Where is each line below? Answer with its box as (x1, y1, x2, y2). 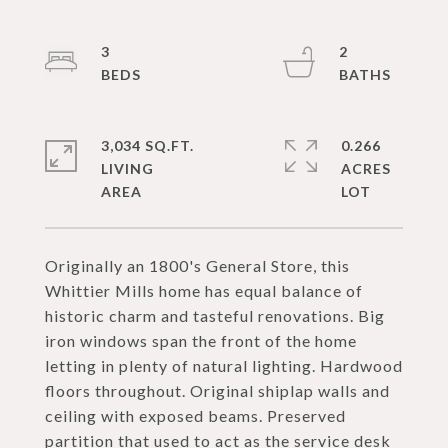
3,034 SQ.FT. (101, 137, 194, 154)
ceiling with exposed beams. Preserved (45, 406, 346, 425)
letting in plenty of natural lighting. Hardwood (45, 356, 403, 375)
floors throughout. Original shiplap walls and (45, 381, 390, 400)
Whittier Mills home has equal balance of (45, 281, 363, 300)
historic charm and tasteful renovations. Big (45, 306, 385, 325)
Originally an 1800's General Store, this (45, 256, 350, 275)
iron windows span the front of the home (45, 331, 357, 350)
